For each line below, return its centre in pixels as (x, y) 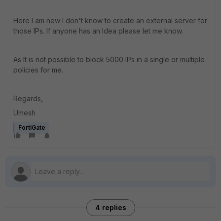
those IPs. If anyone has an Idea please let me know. (98, 31)
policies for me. (38, 70)
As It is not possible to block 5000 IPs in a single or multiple (109, 59)
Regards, (28, 98)
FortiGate (32, 128)
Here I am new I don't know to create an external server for (110, 20)
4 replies (110, 207)
